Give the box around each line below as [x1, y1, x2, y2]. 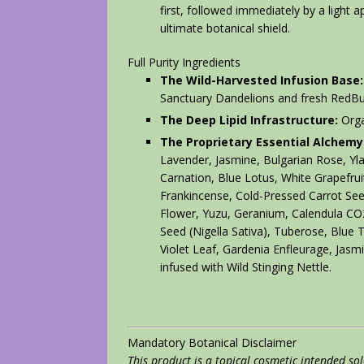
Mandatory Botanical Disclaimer [128, 335, 297, 351]
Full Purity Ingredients [128, 54, 240, 71]
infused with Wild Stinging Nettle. [160, 259, 331, 275]
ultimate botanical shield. [160, 20, 290, 37]
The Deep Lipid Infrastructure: [160, 112, 338, 128]
